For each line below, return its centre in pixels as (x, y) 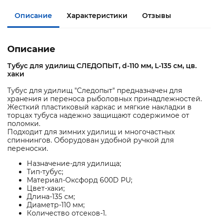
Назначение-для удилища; (74, 164)
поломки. (24, 124)
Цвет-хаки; (46, 189)
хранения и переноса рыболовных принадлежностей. (105, 99)
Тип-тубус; (45, 172)
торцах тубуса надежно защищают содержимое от (98, 116)
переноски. (28, 149)
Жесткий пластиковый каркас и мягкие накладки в (100, 107)
